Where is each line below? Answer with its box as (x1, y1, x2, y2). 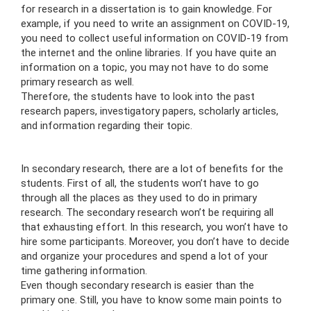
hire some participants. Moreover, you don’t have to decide (21, 235, 289, 248)
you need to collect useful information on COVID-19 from (21, 31, 288, 44)
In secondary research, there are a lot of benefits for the (21, 162, 283, 175)
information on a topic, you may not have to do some (21, 60, 269, 74)
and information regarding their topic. (21, 119, 192, 132)
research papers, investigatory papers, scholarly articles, (21, 104, 278, 117)
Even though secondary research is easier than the (21, 278, 254, 292)
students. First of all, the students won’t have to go (21, 176, 259, 190)
